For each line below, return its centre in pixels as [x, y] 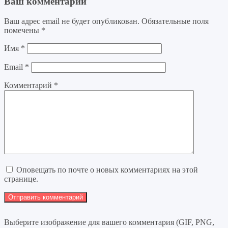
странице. [21, 179]
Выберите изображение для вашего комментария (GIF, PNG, [109, 222]
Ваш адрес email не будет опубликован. [72, 21]
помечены [23, 30]
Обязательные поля [175, 21]
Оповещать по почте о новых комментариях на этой [107, 169]
